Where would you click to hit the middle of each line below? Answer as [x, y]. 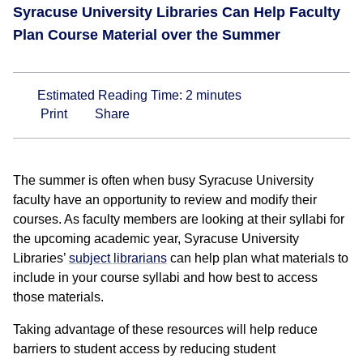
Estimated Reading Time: [111, 95]
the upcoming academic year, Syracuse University [156, 238]
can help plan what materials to [258, 258]
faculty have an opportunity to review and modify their [165, 199]
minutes [217, 95]
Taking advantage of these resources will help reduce [165, 329]
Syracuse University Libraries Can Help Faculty [177, 12]
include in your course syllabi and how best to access [165, 277]
